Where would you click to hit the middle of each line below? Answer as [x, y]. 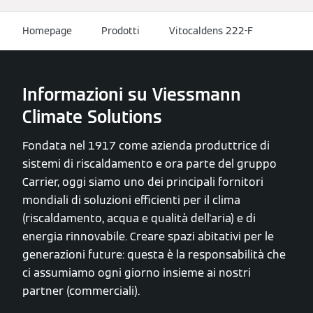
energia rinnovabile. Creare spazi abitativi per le [148, 237]
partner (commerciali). [81, 291]
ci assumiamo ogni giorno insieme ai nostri [137, 273]
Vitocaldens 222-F [211, 30]
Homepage [47, 30]
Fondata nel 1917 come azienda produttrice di [146, 146]
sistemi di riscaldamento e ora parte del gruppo [150, 164]
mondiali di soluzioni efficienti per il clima [131, 201]
